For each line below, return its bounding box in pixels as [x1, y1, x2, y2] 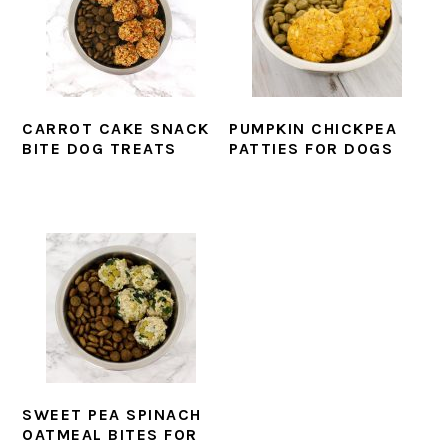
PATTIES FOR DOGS [229, 139, 394, 159]
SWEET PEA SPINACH [22, 405, 202, 425]
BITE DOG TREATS [22, 139, 177, 159]
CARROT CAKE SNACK [22, 119, 210, 139]
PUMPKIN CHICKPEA [229, 119, 398, 139]
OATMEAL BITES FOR [22, 425, 198, 445]
